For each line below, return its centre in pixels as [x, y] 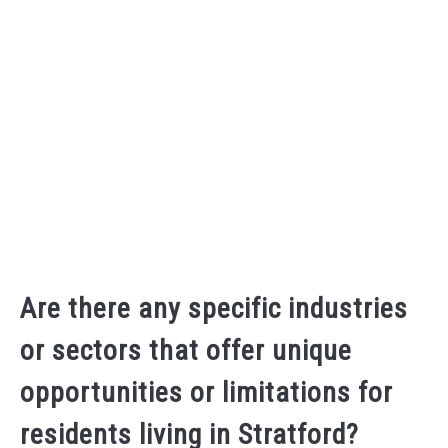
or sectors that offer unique [186, 350]
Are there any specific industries [214, 308]
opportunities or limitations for [206, 392]
